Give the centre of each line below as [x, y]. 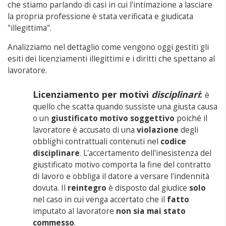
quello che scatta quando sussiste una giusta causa [125, 107]
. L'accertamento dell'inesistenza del [146, 153]
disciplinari [176, 94]
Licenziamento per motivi [92, 94]
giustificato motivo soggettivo [113, 118]
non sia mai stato [151, 211]
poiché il [191, 118]
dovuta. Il [50, 188]
